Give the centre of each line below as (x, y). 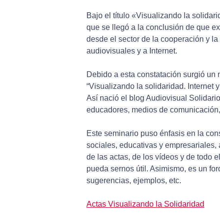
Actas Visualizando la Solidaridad (145, 204)
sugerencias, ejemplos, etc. (134, 181)
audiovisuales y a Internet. (132, 51)
